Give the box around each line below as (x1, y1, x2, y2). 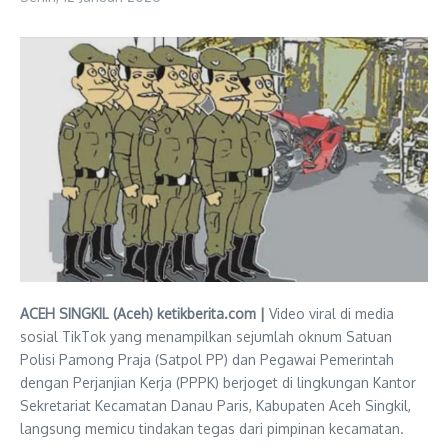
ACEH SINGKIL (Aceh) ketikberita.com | (20, 304, 265, 322)
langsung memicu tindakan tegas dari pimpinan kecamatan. (20, 419, 404, 437)
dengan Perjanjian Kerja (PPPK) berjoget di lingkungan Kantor (20, 373, 416, 391)
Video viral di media (265, 304, 394, 322)
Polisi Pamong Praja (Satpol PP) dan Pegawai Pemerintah (20, 350, 394, 368)
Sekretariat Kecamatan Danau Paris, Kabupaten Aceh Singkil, (20, 396, 411, 414)
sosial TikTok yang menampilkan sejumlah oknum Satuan (20, 327, 392, 345)
